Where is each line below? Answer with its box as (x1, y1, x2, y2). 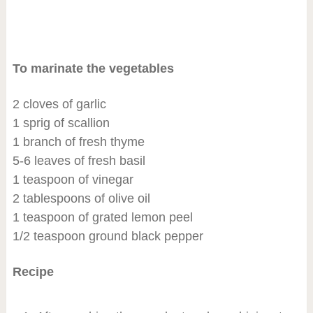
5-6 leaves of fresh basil (12, 153, 145, 168)
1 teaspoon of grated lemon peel (12, 210, 193, 224)
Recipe (12, 264, 54, 279)
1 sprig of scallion (12, 115, 110, 130)
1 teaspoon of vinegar (12, 172, 133, 187)
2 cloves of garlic (12, 96, 106, 111)
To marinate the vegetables (12, 61, 174, 75)
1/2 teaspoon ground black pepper (12, 228, 203, 243)
